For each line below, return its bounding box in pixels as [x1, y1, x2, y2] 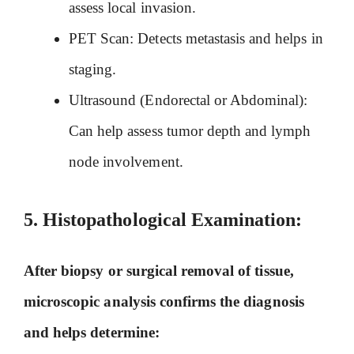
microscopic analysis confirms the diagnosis [24, 292, 304, 310]
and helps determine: [24, 323, 160, 341]
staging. [69, 61, 117, 78]
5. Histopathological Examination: [24, 209, 303, 230]
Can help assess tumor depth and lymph [69, 122, 311, 140]
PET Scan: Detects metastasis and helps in [69, 30, 323, 47]
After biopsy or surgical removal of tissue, [24, 262, 294, 279]
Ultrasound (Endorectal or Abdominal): [69, 92, 308, 109]
